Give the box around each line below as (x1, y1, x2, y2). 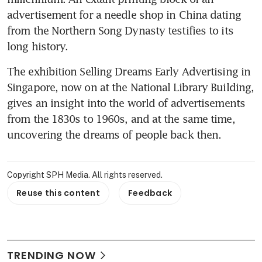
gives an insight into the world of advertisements (7, 96, 245, 110)
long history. (7, 40, 68, 53)
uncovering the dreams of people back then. (7, 128, 222, 142)
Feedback (128, 187, 173, 199)
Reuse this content (16, 187, 101, 199)
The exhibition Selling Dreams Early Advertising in (7, 65, 251, 78)
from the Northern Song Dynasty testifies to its (7, 24, 233, 37)
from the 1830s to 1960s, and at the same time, (7, 112, 235, 126)
